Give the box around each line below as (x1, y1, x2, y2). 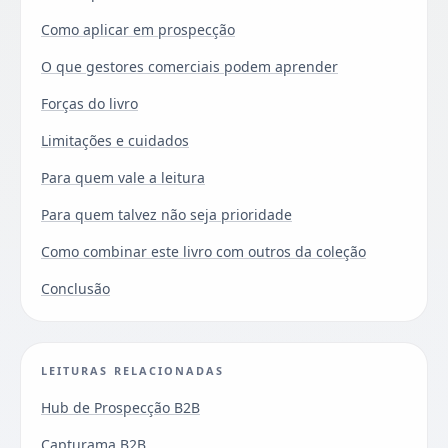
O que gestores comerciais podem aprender (41, 56, 338, 76)
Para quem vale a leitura (41, 167, 205, 187)
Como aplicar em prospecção (41, 19, 235, 39)
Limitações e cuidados (41, 130, 189, 150)
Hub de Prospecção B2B (41, 397, 200, 417)
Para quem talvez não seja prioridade (41, 204, 292, 224)
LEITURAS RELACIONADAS (41, 362, 225, 378)
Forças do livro (41, 93, 138, 113)
